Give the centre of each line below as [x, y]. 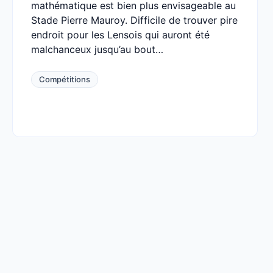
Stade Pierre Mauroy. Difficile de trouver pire [134, 20]
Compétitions [65, 79]
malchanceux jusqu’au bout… [97, 49]
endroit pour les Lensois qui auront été [120, 35]
